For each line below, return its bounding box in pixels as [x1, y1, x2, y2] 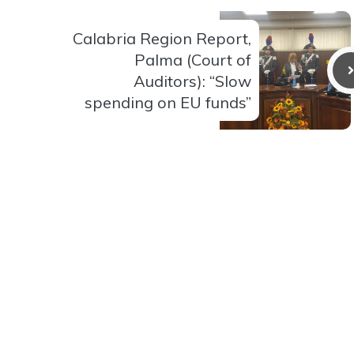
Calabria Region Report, [73, 28, 251, 48]
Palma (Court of [134, 49, 251, 70]
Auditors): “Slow [134, 70, 251, 91]
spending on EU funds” [85, 92, 251, 112]
